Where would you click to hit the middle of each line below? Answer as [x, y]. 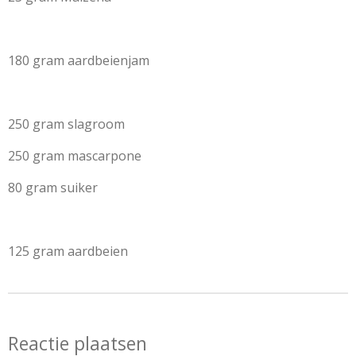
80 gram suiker [94, 187]
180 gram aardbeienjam [79, 60]
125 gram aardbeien [68, 251]
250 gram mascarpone [122, 155]
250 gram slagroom [89, 124]
